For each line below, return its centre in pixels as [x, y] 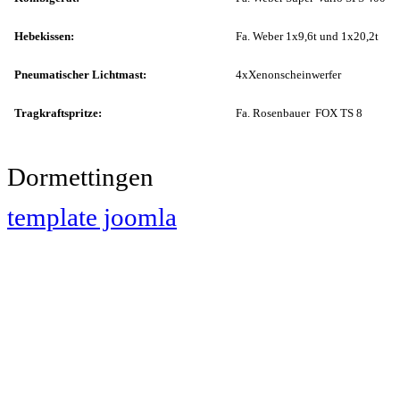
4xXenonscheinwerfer [288, 75]
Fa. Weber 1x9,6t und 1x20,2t [307, 37]
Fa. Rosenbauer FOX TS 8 [299, 113]
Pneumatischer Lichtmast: [80, 75]
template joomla [92, 217]
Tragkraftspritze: [58, 113]
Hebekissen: [44, 37]
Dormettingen [80, 177]
